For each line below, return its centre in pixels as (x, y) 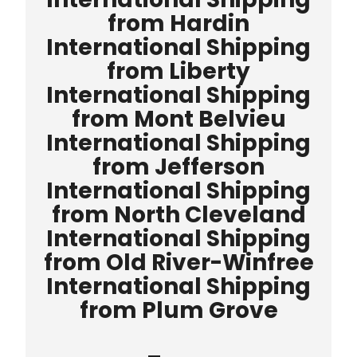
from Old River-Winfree (178, 263)
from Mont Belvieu (178, 120)
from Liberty (178, 72)
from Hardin (178, 24)
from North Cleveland (178, 215)
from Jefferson (178, 167)
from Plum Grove (178, 311)
